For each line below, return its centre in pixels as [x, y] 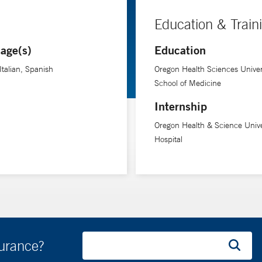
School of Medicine [187, 83]
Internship [180, 106]
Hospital [168, 139]
